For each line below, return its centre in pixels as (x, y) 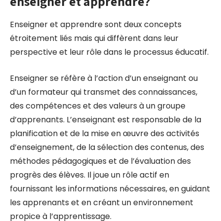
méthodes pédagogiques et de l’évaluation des (100, 161)
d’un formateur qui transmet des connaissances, (104, 92)
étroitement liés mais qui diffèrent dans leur (94, 38)
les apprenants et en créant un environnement (102, 203)
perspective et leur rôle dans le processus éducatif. (109, 52)
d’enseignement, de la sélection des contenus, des (107, 147)
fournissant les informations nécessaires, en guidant (110, 189)
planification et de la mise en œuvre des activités (105, 133)
